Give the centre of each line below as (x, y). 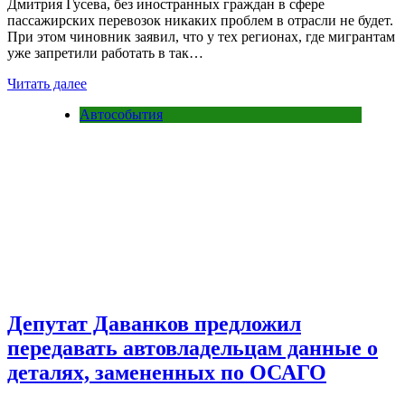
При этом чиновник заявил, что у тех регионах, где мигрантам (201, 37)
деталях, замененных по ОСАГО (167, 373)
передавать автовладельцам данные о (193, 348)
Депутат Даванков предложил (154, 324)
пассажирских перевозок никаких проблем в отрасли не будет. (200, 21)
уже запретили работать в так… (105, 53)
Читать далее (47, 84)
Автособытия (121, 115)
